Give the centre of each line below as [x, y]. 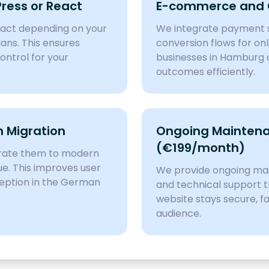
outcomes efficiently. [206, 72]
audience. [179, 213]
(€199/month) [201, 148]
